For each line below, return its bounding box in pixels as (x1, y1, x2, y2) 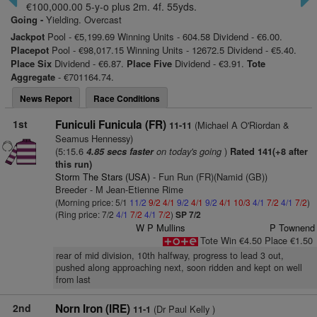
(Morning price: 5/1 (54, 196, 129, 208)
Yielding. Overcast (46, 13, 122, 26)
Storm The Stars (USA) (54, 170, 150, 183)
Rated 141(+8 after (229, 145, 308, 158)
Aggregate (11, 70, 55, 83)
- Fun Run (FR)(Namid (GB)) (149, 170, 267, 183)
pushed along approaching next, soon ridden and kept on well (55, 261, 302, 274)
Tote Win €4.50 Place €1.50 (200, 234, 313, 247)
